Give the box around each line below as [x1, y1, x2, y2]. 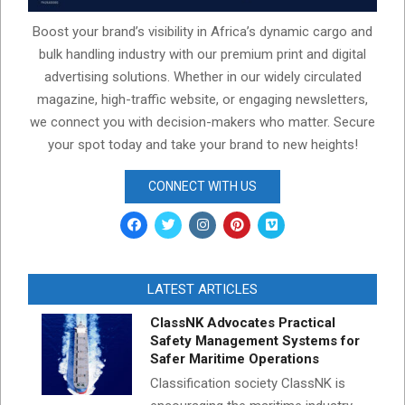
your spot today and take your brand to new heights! [47, 137, 358, 154]
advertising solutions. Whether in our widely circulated [43, 69, 362, 86]
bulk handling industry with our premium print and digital [39, 46, 366, 63]
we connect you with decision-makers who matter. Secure [30, 114, 375, 131]
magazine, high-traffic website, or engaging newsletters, [37, 91, 368, 108]
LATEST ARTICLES [147, 281, 258, 298]
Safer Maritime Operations [150, 351, 319, 368]
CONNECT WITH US [148, 179, 257, 194]
